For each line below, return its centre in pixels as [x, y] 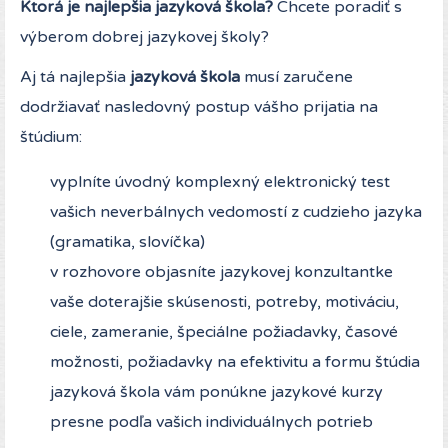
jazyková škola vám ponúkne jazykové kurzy [216, 392]
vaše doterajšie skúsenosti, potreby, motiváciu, [224, 302]
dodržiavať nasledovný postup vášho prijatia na [199, 107]
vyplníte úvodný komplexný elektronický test [220, 182]
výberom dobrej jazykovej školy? [144, 37]
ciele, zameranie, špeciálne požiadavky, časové [224, 332]
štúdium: [51, 137]
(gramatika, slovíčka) [127, 242]
